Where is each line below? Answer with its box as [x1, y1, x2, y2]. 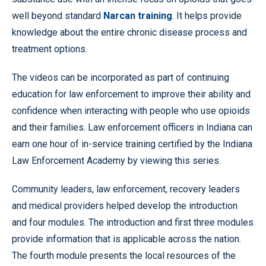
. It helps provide [172, 9, 242, 21]
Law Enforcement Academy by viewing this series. [12, 154, 221, 166]
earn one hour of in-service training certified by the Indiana [12, 138, 252, 150]
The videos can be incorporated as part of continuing [12, 71, 229, 83]
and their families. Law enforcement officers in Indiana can [12, 121, 252, 133]
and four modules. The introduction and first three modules [12, 216, 254, 228]
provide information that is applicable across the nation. [12, 233, 241, 245]
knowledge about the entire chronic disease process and [12, 26, 247, 38]
